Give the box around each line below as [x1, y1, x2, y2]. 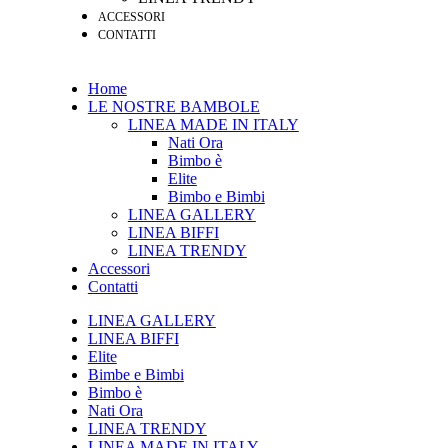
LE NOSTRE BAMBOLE [87, 98, 260, 115]
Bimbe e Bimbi [87, 366, 184, 383]
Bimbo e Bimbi [167, 188, 265, 205]
